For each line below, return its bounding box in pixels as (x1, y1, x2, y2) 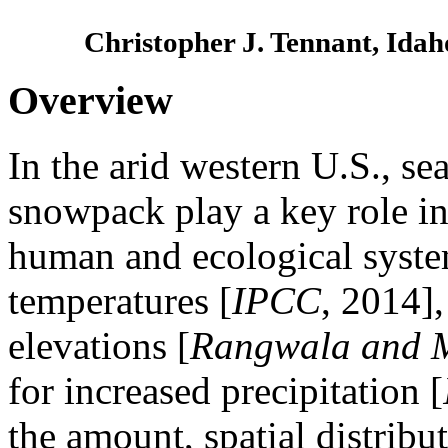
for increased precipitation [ (8, 369, 444, 412)
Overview (8, 78, 183, 124)
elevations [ (8, 324, 191, 367)
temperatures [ (8, 279, 233, 322)
